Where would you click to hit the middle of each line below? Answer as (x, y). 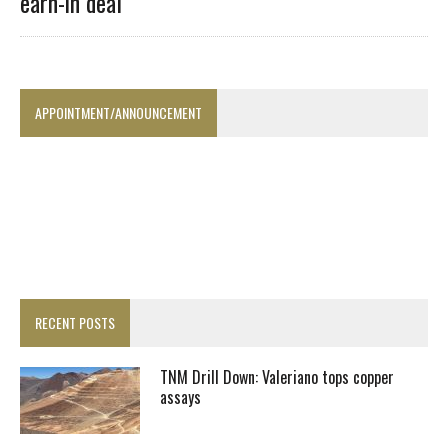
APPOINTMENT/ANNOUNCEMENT (118, 113)
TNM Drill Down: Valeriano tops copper (277, 377)
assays (180, 397)
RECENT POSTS (75, 323)
